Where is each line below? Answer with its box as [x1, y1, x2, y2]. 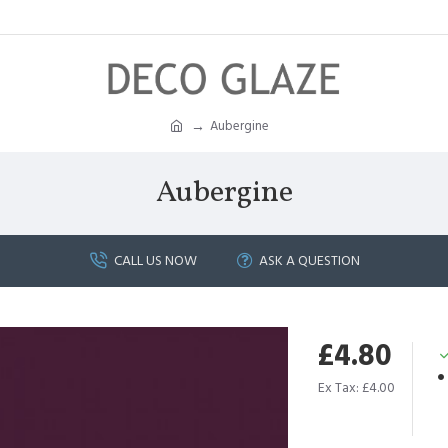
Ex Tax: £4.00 [318, 378, 395, 398]
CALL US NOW [113, 251, 197, 271]
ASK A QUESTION [258, 251, 360, 271]
